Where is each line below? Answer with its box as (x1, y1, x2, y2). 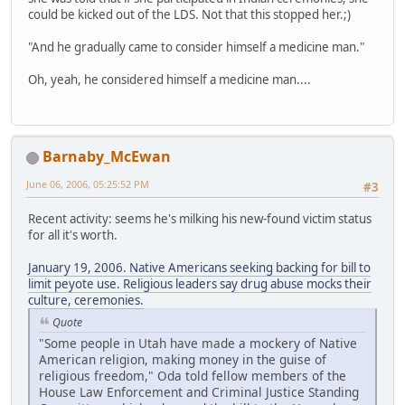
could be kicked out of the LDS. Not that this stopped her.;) (28, 6, 351, 24)
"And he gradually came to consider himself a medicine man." (28, 39, 364, 56)
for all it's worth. (28, 226, 118, 243)
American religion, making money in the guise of (39, 350, 326, 368)
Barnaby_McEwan (42, 146, 171, 167)
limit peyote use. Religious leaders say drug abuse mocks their (28, 275, 372, 292)
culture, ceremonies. (28, 291, 144, 308)
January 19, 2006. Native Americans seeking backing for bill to (28, 259, 371, 276)
